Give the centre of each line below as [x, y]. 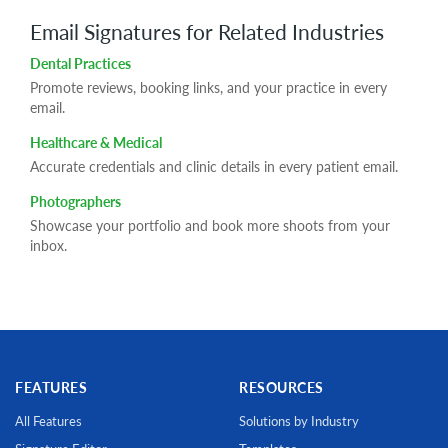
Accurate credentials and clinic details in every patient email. [214, 166]
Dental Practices [80, 63]
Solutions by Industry [299, 420]
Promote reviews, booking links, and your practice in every [208, 87]
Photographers [75, 201]
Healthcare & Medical [96, 142]
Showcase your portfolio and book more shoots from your [210, 225]
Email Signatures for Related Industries [207, 31]
